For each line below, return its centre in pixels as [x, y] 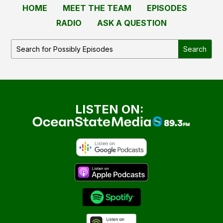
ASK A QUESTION [132, 23]
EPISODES [167, 8]
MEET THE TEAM [97, 8]
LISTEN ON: [110, 109]
